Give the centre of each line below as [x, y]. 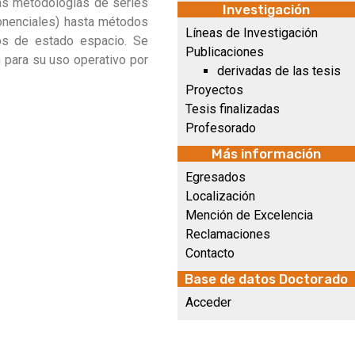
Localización [220, 196]
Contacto [210, 253]
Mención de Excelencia [249, 215]
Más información [266, 154]
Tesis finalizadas [233, 109]
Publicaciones [225, 52]
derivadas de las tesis [279, 71]
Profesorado [221, 128]
